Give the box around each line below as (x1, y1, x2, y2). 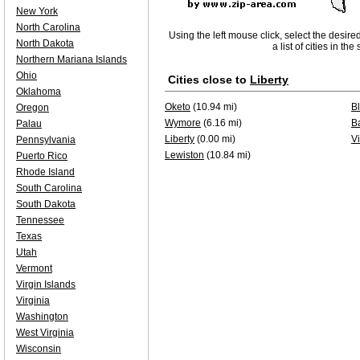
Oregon (16, 102, 49, 113)
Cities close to (168, 73, 250, 86)
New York (16, 6, 58, 17)
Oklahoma (16, 86, 61, 97)
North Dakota (16, 38, 74, 49)
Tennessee (16, 215, 64, 226)
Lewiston (165, 149, 204, 161)
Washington (16, 311, 68, 322)
